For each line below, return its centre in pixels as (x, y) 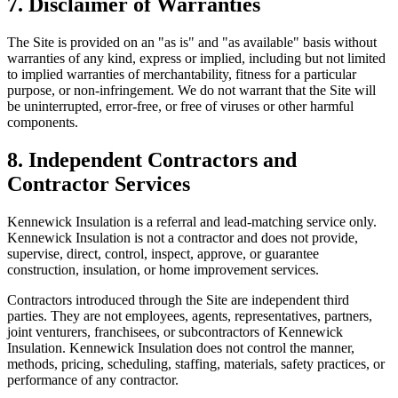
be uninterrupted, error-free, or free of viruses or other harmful (180, 107)
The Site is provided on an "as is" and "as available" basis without (192, 43)
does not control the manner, (274, 348)
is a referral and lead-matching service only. (254, 222)
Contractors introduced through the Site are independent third (178, 300)
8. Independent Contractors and (152, 160)
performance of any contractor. (93, 380)
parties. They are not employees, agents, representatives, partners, (190, 316)
